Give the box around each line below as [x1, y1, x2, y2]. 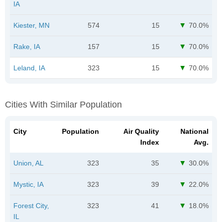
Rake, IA [13, 42, 40, 51]
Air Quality [123, 127, 159, 135]
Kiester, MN [13, 21, 50, 29]
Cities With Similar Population [5, 99, 122, 110]
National [180, 127, 209, 135]
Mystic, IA [13, 180, 44, 188]
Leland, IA [13, 63, 45, 72]
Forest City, [13, 201, 49, 210]
